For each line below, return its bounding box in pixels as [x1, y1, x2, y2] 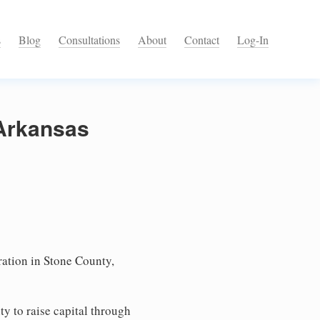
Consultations [59, 32, 120, 48]
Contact [184, 32, 219, 48]
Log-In [237, 32, 269, 48]
